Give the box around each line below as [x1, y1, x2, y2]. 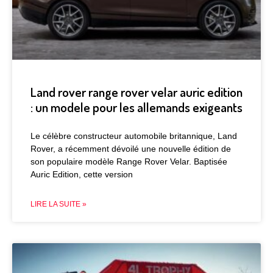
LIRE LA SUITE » [30, 199, 87, 208]
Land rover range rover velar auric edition [30, 83, 243, 100]
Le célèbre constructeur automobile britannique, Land [30, 130, 237, 141]
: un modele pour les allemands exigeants [30, 98, 243, 115]
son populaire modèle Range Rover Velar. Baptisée [30, 156, 227, 166]
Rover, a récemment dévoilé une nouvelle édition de [30, 143, 231, 154]
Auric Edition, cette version [30, 169, 133, 179]
